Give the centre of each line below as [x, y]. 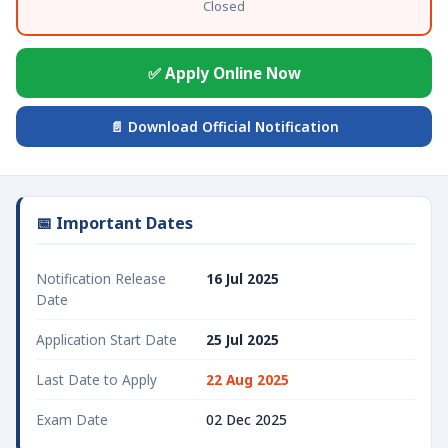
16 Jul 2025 [242, 278]
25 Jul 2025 [242, 339]
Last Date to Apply [96, 379]
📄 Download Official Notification [224, 126]
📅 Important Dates [114, 223]
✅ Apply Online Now [224, 73]
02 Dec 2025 [246, 419]
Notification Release [101, 278]
